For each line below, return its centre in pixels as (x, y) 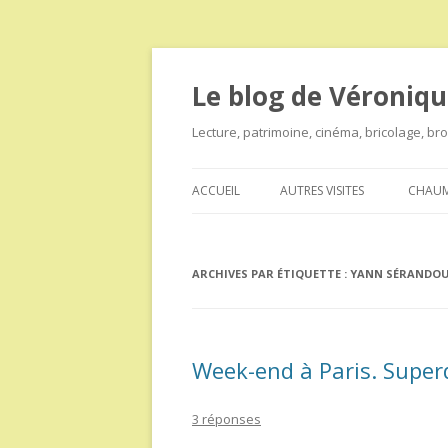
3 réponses (226, 419)
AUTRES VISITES (322, 190)
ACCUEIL (216, 190)
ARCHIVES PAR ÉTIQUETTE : (271, 273)
